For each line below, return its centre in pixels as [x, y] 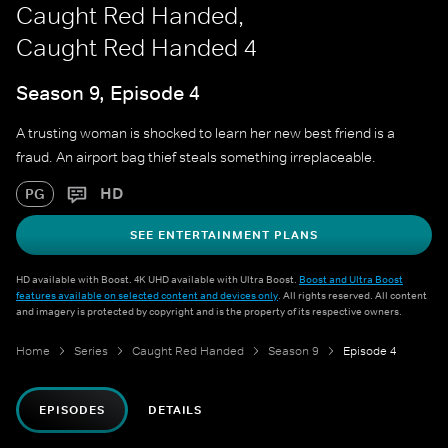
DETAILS [175, 410]
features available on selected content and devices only [147, 295]
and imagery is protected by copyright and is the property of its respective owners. [209, 311]
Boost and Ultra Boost [351, 279]
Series [91, 351]
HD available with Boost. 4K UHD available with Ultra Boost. [157, 279]
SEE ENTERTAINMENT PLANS [224, 235]
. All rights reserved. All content [352, 295]
